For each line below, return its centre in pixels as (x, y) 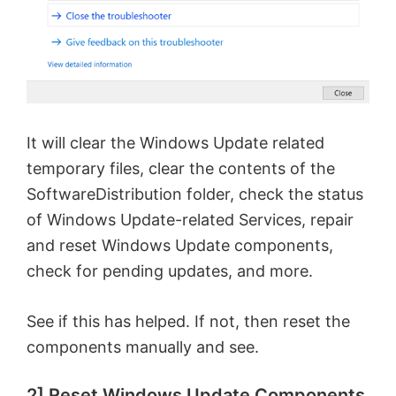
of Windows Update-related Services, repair (190, 220)
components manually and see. (143, 347)
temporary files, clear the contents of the (181, 169)
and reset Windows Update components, (180, 246)
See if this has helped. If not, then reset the (188, 322)
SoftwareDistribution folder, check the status (195, 194)
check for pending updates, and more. (170, 271)
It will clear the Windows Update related (175, 143)
